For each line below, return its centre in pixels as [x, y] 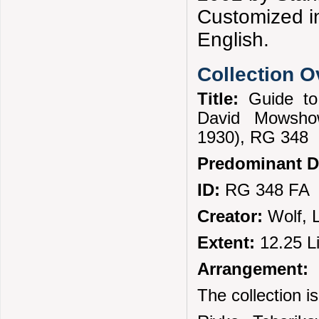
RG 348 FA [265, 190]
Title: [223, 99]
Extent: [229, 243]
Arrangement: [253, 270]
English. [234, 39]
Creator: [230, 217]
